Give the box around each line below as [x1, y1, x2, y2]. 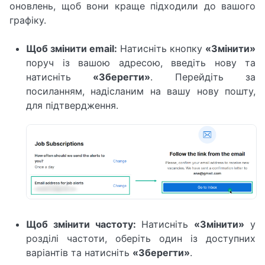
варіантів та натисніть [26, 247, 132, 259]
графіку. [9, 14, 46, 26]
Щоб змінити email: [26, 43, 117, 54]
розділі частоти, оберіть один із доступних [26, 232, 256, 245]
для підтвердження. [26, 99, 118, 111]
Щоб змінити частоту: [26, 218, 136, 231]
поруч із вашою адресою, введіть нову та [26, 57, 256, 69]
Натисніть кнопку [117, 43, 205, 54]
